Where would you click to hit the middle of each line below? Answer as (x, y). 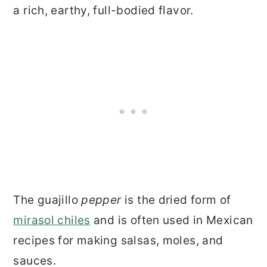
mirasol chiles (52, 221)
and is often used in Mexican (172, 221)
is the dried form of (176, 200)
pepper (101, 200)
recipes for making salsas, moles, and (118, 241)
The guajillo (47, 200)
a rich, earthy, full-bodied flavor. (103, 11)
